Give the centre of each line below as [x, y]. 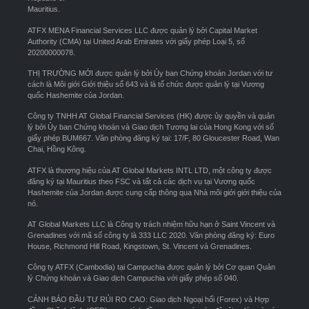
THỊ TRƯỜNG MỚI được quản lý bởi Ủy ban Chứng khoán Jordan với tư [150, 73]
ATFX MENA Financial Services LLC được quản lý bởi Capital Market [142, 30]
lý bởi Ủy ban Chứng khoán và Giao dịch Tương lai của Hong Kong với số [151, 127]
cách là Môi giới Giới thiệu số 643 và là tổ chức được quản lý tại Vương [146, 84]
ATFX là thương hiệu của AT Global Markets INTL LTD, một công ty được [150, 170]
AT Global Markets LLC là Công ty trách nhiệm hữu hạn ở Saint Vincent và [151, 225]
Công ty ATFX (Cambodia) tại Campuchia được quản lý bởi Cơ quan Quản [151, 267]
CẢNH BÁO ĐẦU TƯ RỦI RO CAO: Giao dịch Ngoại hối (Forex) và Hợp [148, 299]
